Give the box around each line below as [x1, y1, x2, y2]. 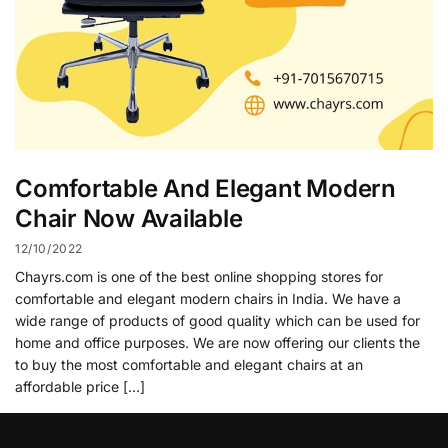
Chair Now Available [15, 204, 243, 234]
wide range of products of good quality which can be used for [15, 311, 420, 329]
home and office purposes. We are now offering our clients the [15, 333, 420, 351]
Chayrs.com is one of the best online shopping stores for [15, 267, 383, 285]
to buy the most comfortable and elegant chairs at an [15, 355, 363, 373]
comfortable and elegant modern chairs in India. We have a [15, 289, 401, 307]
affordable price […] [15, 377, 145, 395]
